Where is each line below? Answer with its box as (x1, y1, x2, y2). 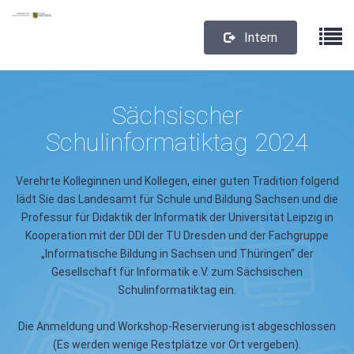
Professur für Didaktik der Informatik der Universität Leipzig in (21, 211, 333, 224)
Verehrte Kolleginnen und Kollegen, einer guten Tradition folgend (15, 175, 339, 187)
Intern (241, 30, 277, 45)
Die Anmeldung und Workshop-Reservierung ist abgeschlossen (18, 320, 336, 333)
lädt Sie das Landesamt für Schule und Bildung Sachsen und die (16, 193, 338, 205)
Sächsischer (111, 101, 243, 130)
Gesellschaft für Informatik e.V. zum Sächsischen (51, 265, 303, 278)
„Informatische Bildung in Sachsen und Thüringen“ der (40, 247, 314, 260)
